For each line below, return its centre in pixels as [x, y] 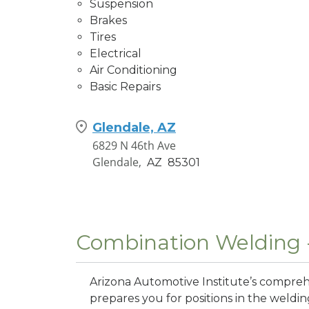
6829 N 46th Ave [134, 145]
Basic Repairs [125, 86]
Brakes [108, 20]
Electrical [116, 53]
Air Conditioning [133, 70]
